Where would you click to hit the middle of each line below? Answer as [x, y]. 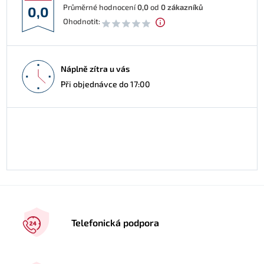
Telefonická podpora [115, 222]
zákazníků [185, 7]
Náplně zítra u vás [95, 69]
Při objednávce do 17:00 [105, 84]
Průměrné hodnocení [100, 7]
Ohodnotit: [82, 22]
